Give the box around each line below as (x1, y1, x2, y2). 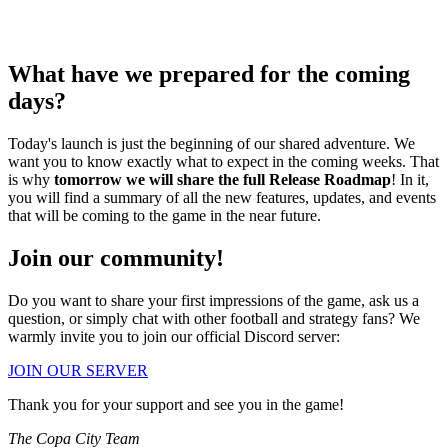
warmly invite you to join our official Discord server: (8, 327, 340, 345)
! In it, (391, 170, 429, 188)
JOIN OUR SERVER (8, 361, 148, 379)
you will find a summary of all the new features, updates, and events (8, 188, 436, 206)
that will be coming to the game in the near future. (8, 206, 321, 224)
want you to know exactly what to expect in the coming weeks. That (8, 152, 439, 170)
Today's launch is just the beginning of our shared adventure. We (8, 134, 415, 152)
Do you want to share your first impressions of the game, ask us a (8, 291, 419, 309)
